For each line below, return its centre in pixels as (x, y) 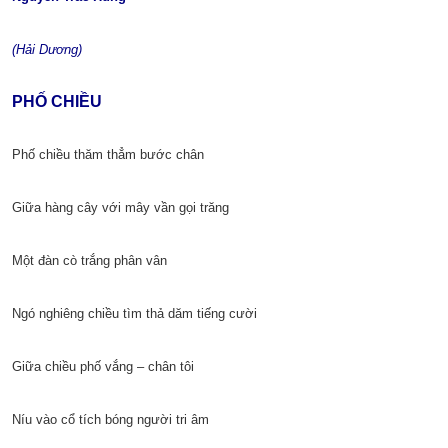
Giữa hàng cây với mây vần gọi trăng (120, 208)
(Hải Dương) (47, 50)
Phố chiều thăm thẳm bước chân (108, 155)
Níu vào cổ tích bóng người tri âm (110, 420)
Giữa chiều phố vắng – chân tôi (103, 367)
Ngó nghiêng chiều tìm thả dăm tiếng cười (134, 314)
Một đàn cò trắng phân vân (89, 261)
